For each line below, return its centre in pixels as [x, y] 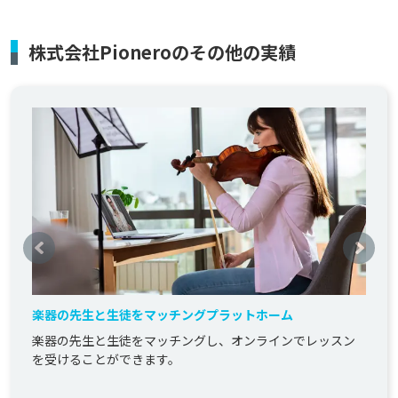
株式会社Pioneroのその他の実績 [162, 52]
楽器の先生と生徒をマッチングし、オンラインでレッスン [194, 341]
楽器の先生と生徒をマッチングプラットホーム [163, 315]
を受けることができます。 [106, 359]
